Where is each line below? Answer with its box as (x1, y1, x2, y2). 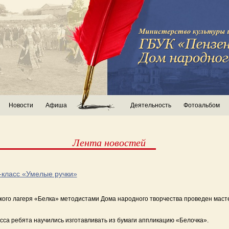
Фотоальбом (184, 102, 220, 109)
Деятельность (130, 102, 171, 109)
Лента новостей (72, 135, 146, 149)
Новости (9, 102, 33, 109)
